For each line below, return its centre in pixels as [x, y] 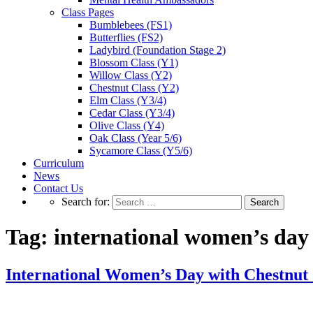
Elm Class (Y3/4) [128, 100]
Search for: [86, 201]
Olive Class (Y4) [127, 125]
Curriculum [59, 163]
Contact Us [58, 188]
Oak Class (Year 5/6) [136, 138]
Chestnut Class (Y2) [134, 87]
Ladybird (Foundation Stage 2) [158, 50]
